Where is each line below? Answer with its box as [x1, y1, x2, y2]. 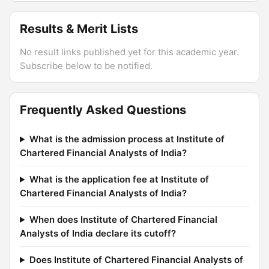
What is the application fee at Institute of [29, 174, 209, 185]
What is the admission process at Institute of [29, 133, 225, 145]
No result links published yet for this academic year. [20, 46, 239, 58]
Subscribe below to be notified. [20, 60, 153, 71]
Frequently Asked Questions [20, 103, 186, 117]
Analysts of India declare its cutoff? [20, 228, 176, 239]
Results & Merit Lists [20, 22, 138, 36]
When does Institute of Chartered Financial [29, 214, 217, 225]
